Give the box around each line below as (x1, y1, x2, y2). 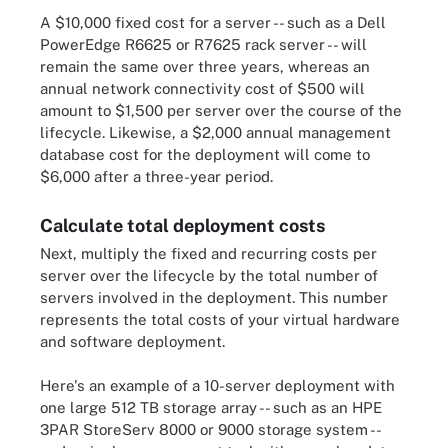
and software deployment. (40, 332, 225, 350)
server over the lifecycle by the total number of (40, 266, 378, 284)
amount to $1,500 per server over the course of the (40, 101, 402, 119)
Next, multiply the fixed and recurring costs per (40, 244, 377, 262)
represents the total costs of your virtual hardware (40, 310, 400, 328)
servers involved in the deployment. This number (40, 288, 388, 306)
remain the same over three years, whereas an (40, 57, 370, 75)
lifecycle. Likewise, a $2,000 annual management (40, 123, 391, 141)
